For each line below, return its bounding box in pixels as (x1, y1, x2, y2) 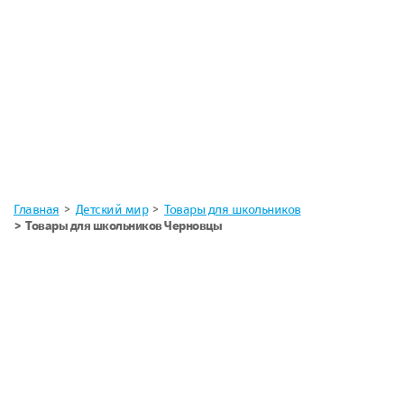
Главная (14, 201, 60, 217)
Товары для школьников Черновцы (25, 217, 222, 234)
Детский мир (75, 201, 148, 217)
